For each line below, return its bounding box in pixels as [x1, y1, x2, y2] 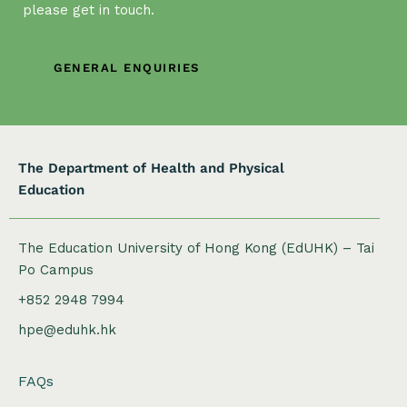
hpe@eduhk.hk [18, 321, 116, 338]
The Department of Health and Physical [18, 159, 284, 176]
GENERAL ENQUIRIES [54, 61, 200, 75]
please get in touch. [23, 2, 154, 19]
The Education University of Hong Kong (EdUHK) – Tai [18, 239, 374, 256]
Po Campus [18, 261, 94, 278]
